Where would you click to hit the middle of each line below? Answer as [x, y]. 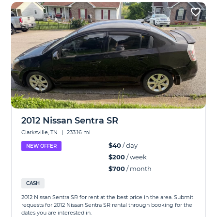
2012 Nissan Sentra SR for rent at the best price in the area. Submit [108, 197]
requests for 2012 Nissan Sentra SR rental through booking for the [107, 205]
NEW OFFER [42, 146]
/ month [138, 169]
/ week [136, 157]
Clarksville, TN [40, 132]
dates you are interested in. [57, 213]
